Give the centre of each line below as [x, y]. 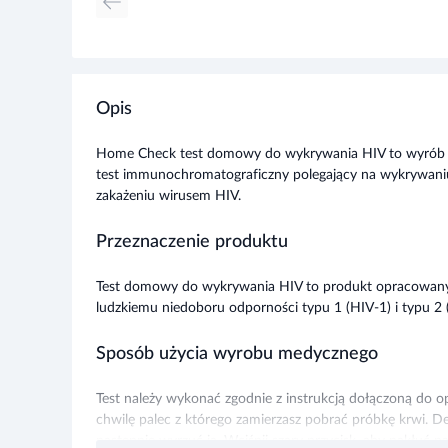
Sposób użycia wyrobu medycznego [237, 354]
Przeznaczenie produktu [192, 242]
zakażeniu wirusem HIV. [168, 196]
